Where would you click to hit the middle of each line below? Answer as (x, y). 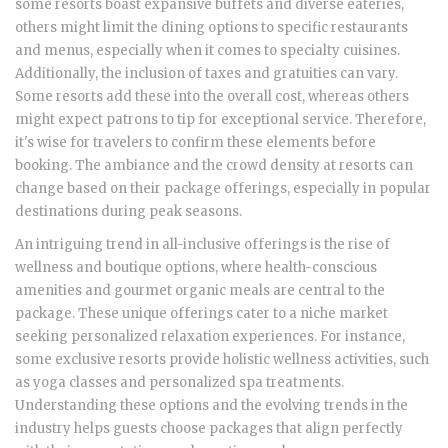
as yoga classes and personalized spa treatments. (179, 383)
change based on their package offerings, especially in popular (223, 189)
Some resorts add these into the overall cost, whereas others (212, 97)
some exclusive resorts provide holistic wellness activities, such (222, 360)
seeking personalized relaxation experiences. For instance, (210, 337)
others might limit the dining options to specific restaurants (211, 28)
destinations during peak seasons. (128, 212)
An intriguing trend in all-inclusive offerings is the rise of (202, 245)
